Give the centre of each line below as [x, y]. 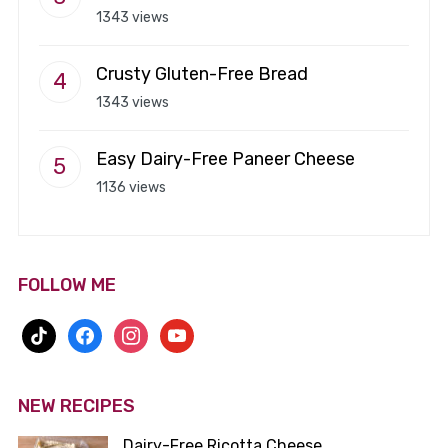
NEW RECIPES [76, 405]
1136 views [130, 187]
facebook [101, 348]
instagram [151, 348]
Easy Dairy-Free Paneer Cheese [225, 158]
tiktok [42, 348]
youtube [190, 348]
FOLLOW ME [66, 284]
